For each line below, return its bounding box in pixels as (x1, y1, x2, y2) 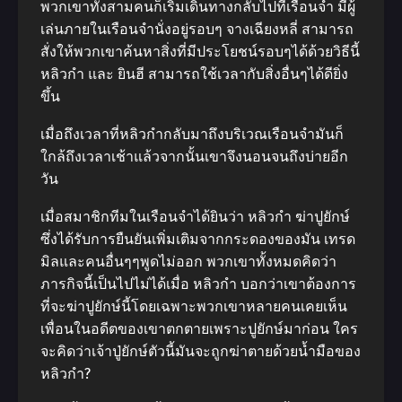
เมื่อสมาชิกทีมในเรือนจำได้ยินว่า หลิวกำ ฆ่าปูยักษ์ (40, 208, 350, 225)
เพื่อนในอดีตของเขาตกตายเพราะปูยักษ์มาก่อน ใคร (40, 320, 358, 337)
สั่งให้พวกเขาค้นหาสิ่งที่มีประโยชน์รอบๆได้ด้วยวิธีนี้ (40, 43, 360, 60)
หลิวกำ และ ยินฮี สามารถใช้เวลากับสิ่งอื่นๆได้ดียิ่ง (40, 66, 348, 83)
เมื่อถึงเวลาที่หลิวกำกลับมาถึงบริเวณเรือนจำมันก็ (40, 126, 344, 143)
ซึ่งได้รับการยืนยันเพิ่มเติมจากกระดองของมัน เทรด (40, 231, 355, 248)
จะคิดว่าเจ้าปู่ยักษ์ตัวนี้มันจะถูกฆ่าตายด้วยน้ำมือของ (40, 343, 361, 360)
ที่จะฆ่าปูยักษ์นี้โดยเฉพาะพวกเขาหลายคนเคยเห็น (40, 298, 347, 315)
